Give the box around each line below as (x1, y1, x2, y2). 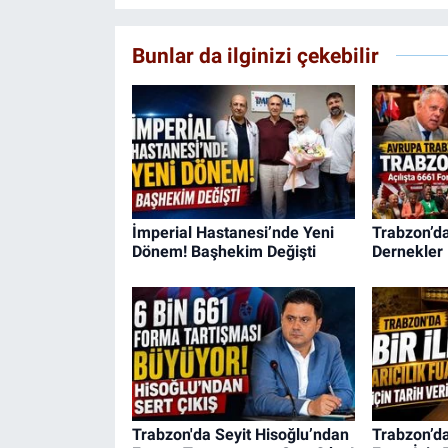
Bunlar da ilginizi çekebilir (131, 43, 379, 69)
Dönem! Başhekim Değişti (131, 242, 316, 262)
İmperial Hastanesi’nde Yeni (131, 223, 334, 243)
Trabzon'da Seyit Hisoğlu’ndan (131, 424, 349, 444)
